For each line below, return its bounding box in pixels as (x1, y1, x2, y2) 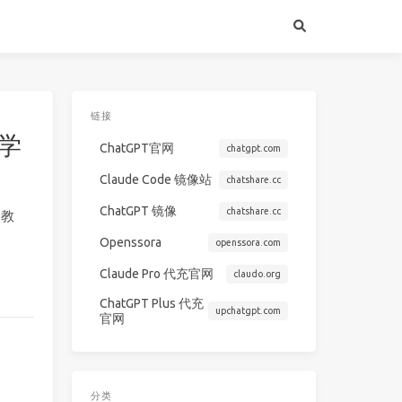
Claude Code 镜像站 (100, 171, 213, 187)
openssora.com (214, 236, 281, 248)
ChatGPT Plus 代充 (100, 295, 205, 310)
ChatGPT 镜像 (100, 203, 178, 218)
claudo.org (232, 267, 281, 279)
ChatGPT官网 (100, 140, 175, 155)
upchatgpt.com (214, 305, 281, 317)
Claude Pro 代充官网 (100, 266, 214, 281)
